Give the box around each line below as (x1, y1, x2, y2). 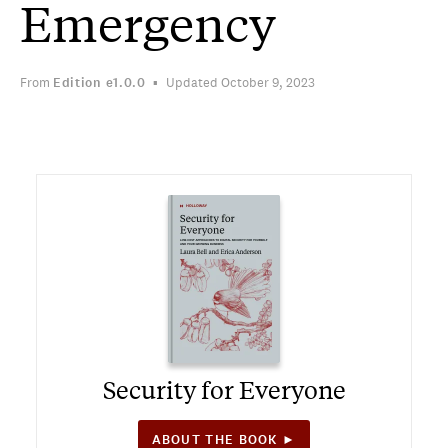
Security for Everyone (102, 374, 346, 405)
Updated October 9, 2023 (166, 74, 316, 91)
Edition (53, 74, 102, 92)
